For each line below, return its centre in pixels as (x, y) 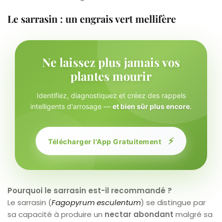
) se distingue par (173, 202)
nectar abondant (139, 214)
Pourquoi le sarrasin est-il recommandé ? (90, 190)
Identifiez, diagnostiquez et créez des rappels (111, 95)
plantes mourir (111, 76)
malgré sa (193, 214)
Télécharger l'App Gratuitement (106, 141)
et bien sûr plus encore (151, 106)
